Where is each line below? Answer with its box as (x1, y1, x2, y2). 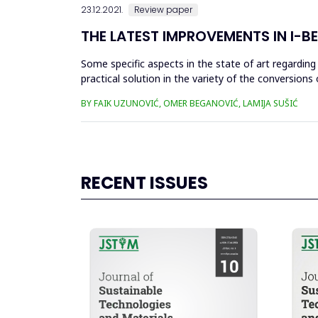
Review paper (134, 4, 192, 16)
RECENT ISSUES (81, 171, 208, 195)
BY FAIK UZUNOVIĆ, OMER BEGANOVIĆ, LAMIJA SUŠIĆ (81, 97, 298, 110)
